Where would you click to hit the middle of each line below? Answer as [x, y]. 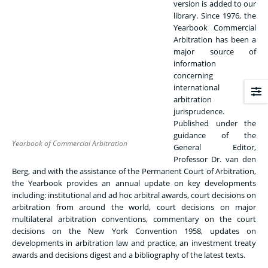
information [195, 63]
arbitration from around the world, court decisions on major [134, 207]
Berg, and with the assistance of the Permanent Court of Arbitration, [134, 171]
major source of [215, 51]
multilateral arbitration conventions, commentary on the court [134, 219]
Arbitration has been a [215, 39]
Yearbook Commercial [215, 27]
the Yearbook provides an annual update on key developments [134, 183]
